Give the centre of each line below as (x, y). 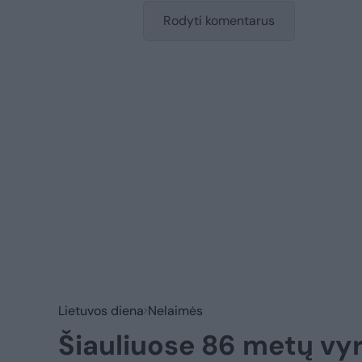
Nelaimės (175, 310)
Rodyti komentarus (219, 20)
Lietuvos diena (101, 310)
